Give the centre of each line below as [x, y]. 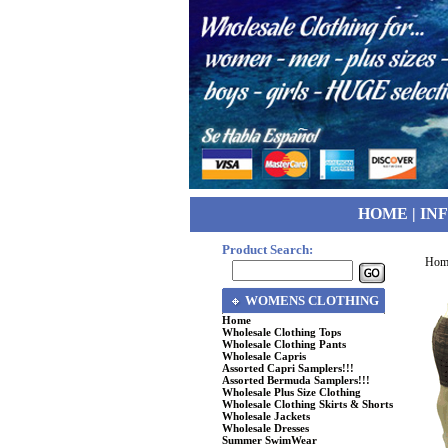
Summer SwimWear [269, 440]
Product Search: [267, 249]
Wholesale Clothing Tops [281, 332]
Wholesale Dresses [265, 428]
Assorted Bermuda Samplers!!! [296, 380]
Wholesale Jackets [266, 416]
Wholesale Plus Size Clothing [291, 392]
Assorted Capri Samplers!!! [288, 368]
